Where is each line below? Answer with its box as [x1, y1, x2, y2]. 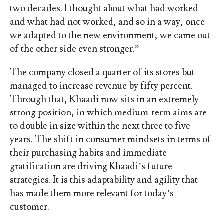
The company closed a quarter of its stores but [9, 66, 195, 79]
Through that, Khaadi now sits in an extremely [9, 93, 199, 106]
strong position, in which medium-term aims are [9, 107, 207, 119]
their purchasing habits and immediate [9, 147, 167, 159]
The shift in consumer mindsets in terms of [34, 133, 211, 146]
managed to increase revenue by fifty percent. [9, 80, 193, 92]
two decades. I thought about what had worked [9, 2, 198, 15]
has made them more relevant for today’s [9, 187, 174, 200]
